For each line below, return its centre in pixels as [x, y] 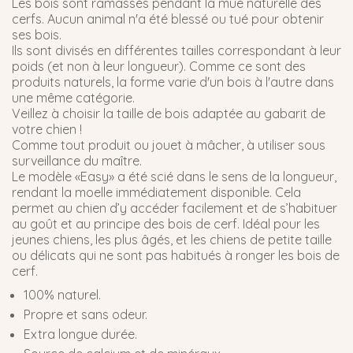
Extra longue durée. [80, 334]
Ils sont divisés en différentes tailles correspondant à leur [176, 50]
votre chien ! [47, 129]
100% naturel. [62, 294]
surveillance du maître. [77, 160]
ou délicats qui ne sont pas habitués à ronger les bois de [176, 255]
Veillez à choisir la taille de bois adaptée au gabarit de [169, 113]
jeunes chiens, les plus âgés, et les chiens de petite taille [172, 239]
